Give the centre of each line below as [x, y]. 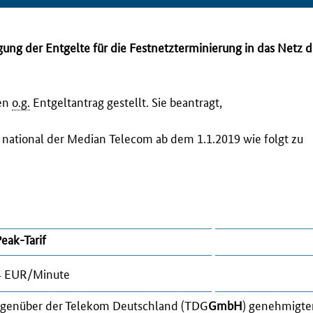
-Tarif [32, 239]
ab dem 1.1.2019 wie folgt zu [228, 137]
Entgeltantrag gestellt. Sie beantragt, [126, 101]
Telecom [131, 137]
